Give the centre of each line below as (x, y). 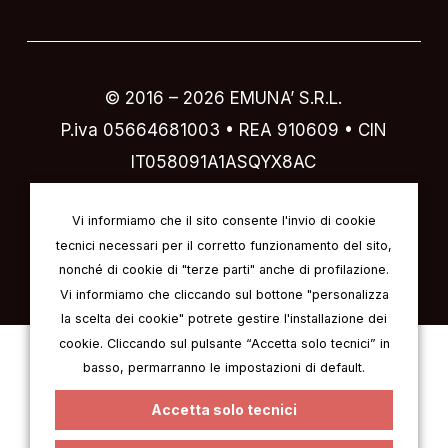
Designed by (133, 189)
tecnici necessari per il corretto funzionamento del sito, (224, 245)
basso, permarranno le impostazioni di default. (224, 367)
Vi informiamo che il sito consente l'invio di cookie (224, 220)
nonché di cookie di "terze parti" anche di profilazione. (224, 269)
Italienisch (124, 349)
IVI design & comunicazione (268, 189)
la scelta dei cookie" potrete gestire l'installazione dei (224, 318)
